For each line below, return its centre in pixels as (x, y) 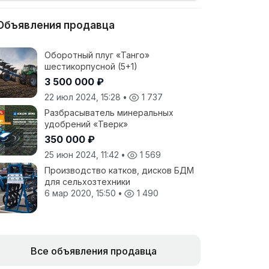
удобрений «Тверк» (86, 124)
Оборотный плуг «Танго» (97, 55)
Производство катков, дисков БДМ (119, 170)
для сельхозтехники (87, 182)
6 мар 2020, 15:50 (81, 193)
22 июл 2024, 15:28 (84, 97)
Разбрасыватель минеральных (109, 113)
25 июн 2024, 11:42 (83, 155)
